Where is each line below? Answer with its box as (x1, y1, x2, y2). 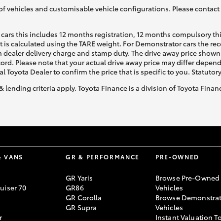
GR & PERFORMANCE (66, 152, 140, 161)
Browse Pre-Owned (155, 172, 220, 183)
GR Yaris (66, 172, 93, 183)
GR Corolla (66, 192, 102, 202)
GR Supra (66, 202, 97, 212)
